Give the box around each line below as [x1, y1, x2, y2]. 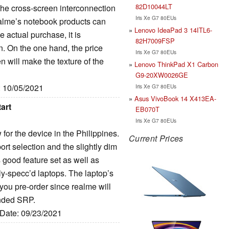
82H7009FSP [135, 35, 175, 45]
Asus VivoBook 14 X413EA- [134, 93, 216, 103]
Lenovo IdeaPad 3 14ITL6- [134, 25, 212, 35]
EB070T [135, 104, 159, 114]
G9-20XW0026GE [135, 70, 188, 80]
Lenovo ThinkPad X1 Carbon [134, 59, 218, 69]
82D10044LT [135, 1, 172, 11]
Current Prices [129, 132, 184, 144]
